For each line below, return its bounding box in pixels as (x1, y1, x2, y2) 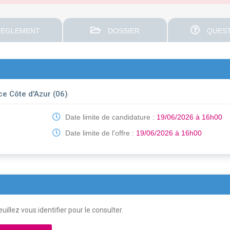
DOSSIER (105, 27, 140, 35)
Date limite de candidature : (63, 113, 157, 122)
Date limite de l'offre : (63, 129, 137, 138)
